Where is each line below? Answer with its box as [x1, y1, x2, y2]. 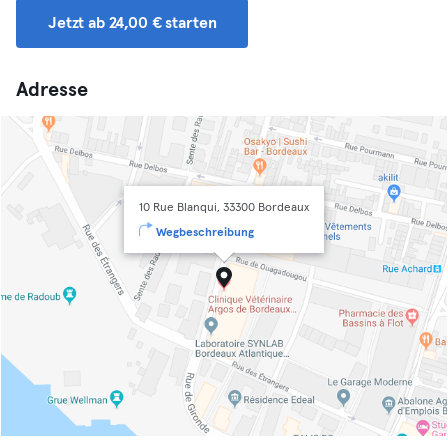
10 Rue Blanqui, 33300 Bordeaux [139, 202, 309, 214]
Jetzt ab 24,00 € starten [48, 15, 217, 31]
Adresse [16, 80, 88, 100]
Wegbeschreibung [156, 227, 254, 239]
